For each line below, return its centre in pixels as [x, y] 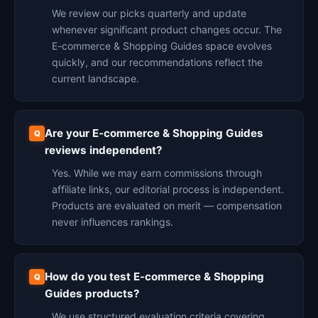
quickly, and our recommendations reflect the [157, 62]
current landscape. [95, 78]
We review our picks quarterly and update [149, 13]
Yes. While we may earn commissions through [157, 173]
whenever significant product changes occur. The [167, 29]
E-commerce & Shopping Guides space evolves [162, 46]
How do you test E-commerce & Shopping [154, 276]
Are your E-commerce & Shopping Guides [154, 133]
